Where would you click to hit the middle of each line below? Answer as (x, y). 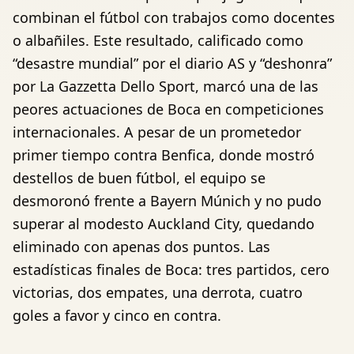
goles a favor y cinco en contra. (117, 316)
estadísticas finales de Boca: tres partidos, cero (171, 270)
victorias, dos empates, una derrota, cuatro (158, 293)
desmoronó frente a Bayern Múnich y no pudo (167, 201)
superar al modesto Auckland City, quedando (164, 224)
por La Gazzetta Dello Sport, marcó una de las (166, 87)
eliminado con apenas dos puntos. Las (141, 247)
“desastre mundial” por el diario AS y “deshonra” (172, 64)
